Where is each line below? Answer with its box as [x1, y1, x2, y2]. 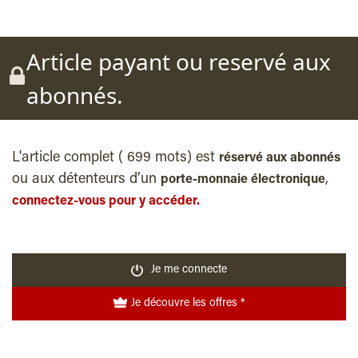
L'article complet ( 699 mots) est [12, 151, 219, 165]
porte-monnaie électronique [161, 173, 325, 186]
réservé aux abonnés [219, 152, 340, 165]
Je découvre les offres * [209, 297, 245, 309]
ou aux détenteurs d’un [12, 173, 161, 187]
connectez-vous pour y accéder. [12, 195, 200, 208]
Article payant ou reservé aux [26, 46, 331, 77]
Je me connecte [151, 264, 227, 276]
